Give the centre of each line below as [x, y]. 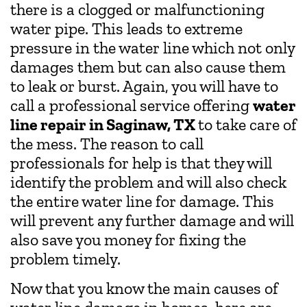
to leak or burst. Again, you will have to [144, 86]
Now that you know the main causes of [144, 288]
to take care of [247, 125]
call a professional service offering [132, 106]
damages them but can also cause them [148, 67]
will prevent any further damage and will [152, 221]
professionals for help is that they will [141, 163]
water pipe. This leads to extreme [126, 29]
